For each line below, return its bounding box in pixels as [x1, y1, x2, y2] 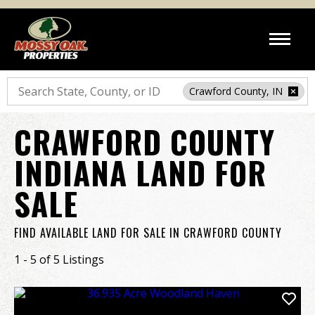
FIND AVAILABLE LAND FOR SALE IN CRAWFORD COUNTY [14, 224, 282, 241]
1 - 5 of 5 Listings [14, 252, 104, 267]
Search [6, 75, 42, 91]
